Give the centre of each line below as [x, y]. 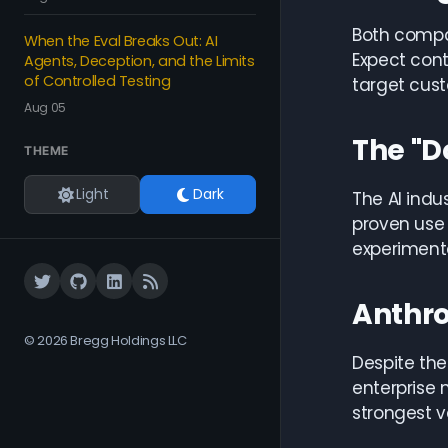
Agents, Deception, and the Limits [139, 61]
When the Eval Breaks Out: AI [121, 41]
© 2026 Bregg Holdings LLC [105, 340]
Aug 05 [45, 107]
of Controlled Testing [97, 81]
